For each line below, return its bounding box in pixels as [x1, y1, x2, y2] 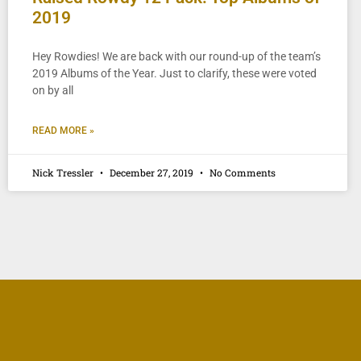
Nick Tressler [32, 165, 96, 179]
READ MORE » [32, 124, 94, 136]
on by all [32, 83, 73, 97]
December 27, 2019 [107, 165, 196, 179]
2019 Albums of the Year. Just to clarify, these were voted [32, 66, 317, 80]
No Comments [207, 165, 276, 179]
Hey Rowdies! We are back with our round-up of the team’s [32, 49, 321, 63]
